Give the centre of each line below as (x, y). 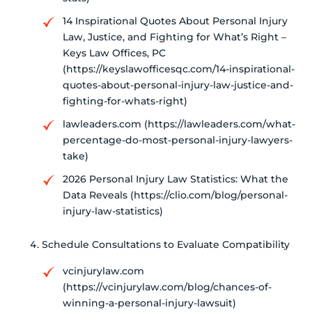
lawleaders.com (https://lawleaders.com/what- (179, 124)
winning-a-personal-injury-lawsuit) (149, 303)
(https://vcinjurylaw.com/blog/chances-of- (167, 287)
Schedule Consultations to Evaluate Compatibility (166, 245)
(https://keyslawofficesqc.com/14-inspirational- (179, 69)
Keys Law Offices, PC (114, 53)
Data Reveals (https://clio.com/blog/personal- (175, 195)
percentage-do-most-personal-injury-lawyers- (178, 140)
